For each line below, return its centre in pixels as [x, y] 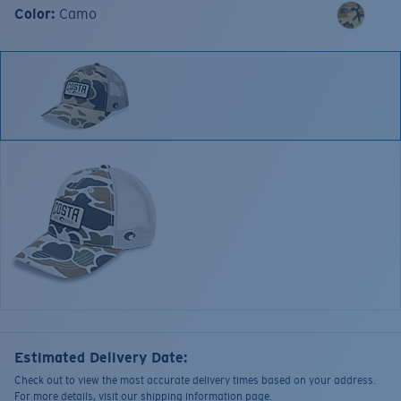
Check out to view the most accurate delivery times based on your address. [195, 381]
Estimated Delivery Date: [101, 358]
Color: [37, 13]
